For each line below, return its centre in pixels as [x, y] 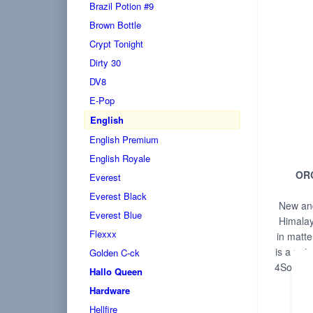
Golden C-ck [115, 253]
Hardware [110, 290]
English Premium [124, 139]
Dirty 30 [105, 63]
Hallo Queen [116, 271]
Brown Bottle [115, 25]
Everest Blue [116, 215]
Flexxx [103, 234]
